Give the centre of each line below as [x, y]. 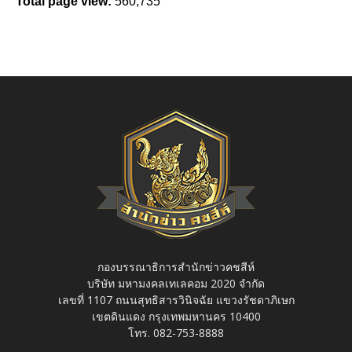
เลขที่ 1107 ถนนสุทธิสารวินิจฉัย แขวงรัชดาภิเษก [176, 299]
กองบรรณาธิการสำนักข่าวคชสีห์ [176, 266]
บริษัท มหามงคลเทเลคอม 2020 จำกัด [176, 283]
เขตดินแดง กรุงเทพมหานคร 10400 [176, 316]
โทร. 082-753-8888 [176, 332]
